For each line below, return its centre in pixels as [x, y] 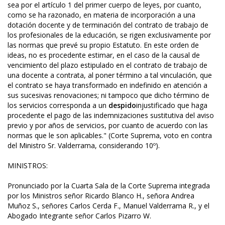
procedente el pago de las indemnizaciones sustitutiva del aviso [111, 116]
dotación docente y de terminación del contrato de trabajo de [108, 25]
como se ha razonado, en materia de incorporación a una [101, 15]
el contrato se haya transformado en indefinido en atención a [107, 85]
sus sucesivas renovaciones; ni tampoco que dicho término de [108, 95]
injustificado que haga [172, 105]
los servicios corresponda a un [58, 105]
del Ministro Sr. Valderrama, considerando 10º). [84, 146]
